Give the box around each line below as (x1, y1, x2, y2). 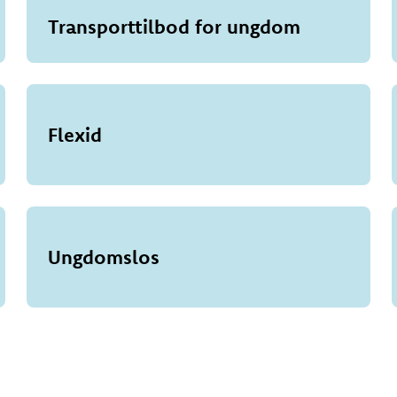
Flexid (48, 121, 103, 147)
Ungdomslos (48, 244, 160, 269)
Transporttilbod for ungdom (48, 14, 301, 39)
